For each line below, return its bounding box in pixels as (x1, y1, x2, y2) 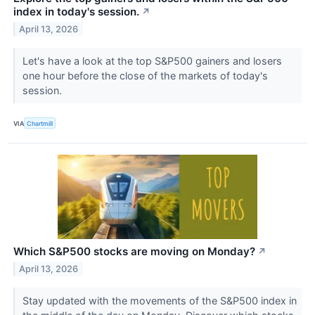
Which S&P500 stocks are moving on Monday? (13, 245, 255, 259)
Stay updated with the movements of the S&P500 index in (22, 295, 297, 307)
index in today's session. (13, 4, 139, 18)
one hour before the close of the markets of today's (22, 69, 268, 82)
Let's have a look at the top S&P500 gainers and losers (22, 54, 282, 67)
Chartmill (27, 119, 53, 127)
